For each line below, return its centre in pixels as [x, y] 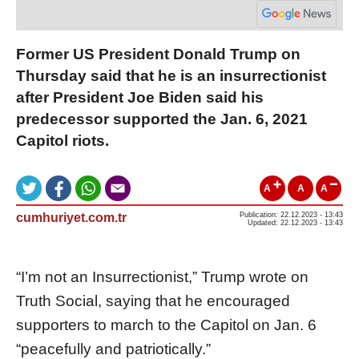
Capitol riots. [63, 140]
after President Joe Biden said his [140, 97]
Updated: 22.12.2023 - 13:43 [295, 222]
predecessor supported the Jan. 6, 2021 [162, 119]
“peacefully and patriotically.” [113, 349]
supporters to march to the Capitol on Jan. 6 [166, 325]
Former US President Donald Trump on [158, 54]
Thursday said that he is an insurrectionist [171, 75]
